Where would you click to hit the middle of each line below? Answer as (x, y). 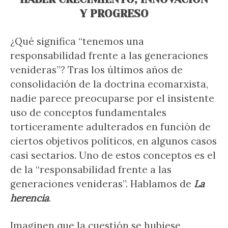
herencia (30, 198)
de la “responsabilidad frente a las (91, 169)
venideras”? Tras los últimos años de (96, 70)
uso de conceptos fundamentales (88, 112)
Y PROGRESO (114, 14)
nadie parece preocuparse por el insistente (112, 98)
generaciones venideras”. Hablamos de (102, 184)
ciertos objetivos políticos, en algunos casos (113, 141)
